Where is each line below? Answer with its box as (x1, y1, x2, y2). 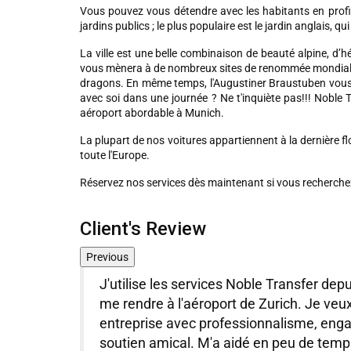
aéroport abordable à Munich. (80, 107, 224, 119)
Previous (86, 251, 128, 263)
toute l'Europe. (80, 149, 150, 161)
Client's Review (80, 218, 206, 240)
